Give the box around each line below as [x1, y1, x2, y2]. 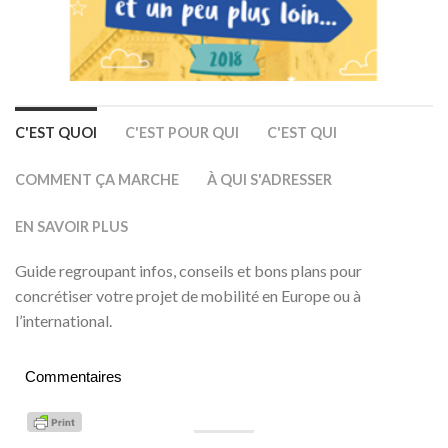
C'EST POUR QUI [125, 124, 239, 141]
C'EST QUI [267, 124, 337, 141]
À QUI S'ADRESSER [207, 171, 332, 188]
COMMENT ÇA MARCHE [15, 171, 179, 188]
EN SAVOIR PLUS [15, 218, 128, 235]
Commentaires [25, 368, 122, 385]
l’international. [15, 311, 112, 330]
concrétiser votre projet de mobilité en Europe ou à [15, 286, 361, 305]
